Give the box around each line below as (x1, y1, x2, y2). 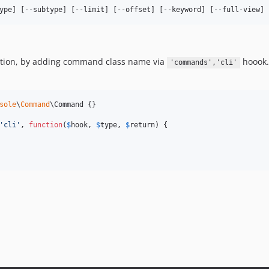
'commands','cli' (169, 58, 237, 67)
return (130, 121, 155, 130)
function (29, 121, 62, 130)
